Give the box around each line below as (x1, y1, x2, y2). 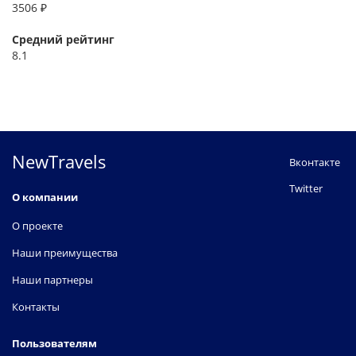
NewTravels (12, 149, 106, 173)
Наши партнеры (12, 273, 93, 287)
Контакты (12, 300, 60, 314)
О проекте (12, 219, 63, 233)
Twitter (289, 181, 323, 195)
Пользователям (12, 336, 97, 350)
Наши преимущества (12, 246, 118, 260)
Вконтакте (289, 155, 340, 169)
